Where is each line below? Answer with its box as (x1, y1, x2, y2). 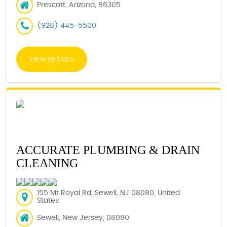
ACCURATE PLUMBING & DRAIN (16, 143, 200, 157)
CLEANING (16, 156, 79, 170)
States (37, 197, 59, 205)
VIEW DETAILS (29, 55, 74, 63)
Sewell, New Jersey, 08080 (37, 214, 130, 221)
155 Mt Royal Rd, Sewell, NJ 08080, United (37, 190, 180, 197)
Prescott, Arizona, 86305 (37, 1, 121, 9)
